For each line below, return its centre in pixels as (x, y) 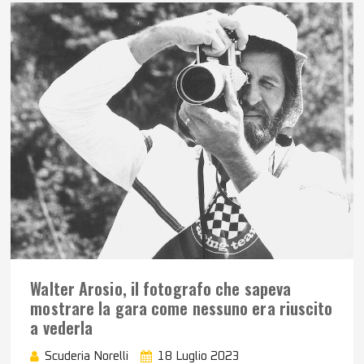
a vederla (62, 327)
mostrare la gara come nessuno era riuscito (182, 308)
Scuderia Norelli (87, 356)
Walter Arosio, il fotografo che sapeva (161, 288)
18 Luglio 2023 (199, 356)
